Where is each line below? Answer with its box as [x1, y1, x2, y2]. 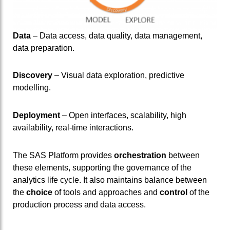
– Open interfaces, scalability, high [60, 111, 186, 120]
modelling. [13, 83, 51, 92]
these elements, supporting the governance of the [13, 163, 191, 172]
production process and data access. [13, 200, 146, 209]
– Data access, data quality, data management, [31, 31, 202, 40]
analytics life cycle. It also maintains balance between [13, 175, 207, 184]
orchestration [114, 150, 166, 160]
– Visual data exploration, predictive [52, 71, 184, 80]
